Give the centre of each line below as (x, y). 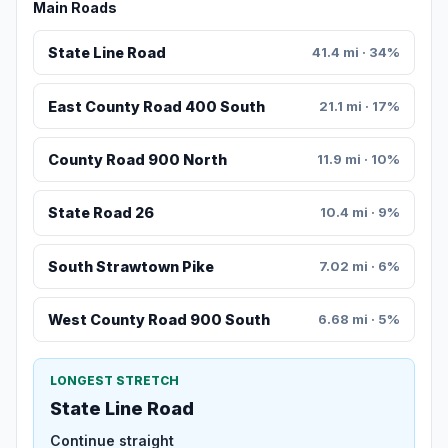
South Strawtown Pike (130, 266)
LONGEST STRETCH (114, 381)
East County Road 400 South (156, 106)
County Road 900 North (137, 160)
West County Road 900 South (158, 320)
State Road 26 (100, 213)
